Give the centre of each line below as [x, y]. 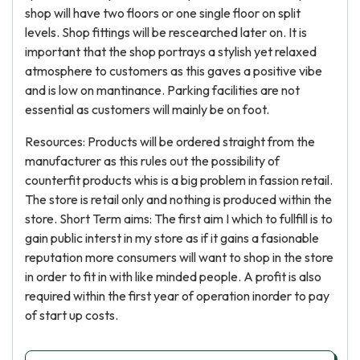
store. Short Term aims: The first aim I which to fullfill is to [179, 219]
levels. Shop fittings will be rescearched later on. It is [166, 32]
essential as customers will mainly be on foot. [147, 109]
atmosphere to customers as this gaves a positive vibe [174, 71]
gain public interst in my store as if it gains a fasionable [172, 238]
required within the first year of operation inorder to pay [177, 296]
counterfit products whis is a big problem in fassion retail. [179, 180]
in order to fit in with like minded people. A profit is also [173, 276]
